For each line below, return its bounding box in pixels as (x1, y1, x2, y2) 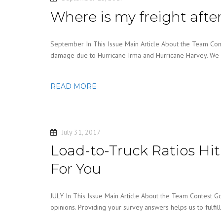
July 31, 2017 (62, 127, 101, 137)
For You (50, 160, 101, 177)
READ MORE (50, 81, 97, 91)
